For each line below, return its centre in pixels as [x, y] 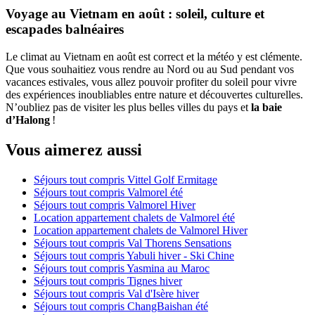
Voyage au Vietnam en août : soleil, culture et [135, 14]
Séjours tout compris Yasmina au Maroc [122, 268]
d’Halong [28, 120]
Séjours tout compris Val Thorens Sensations [133, 243]
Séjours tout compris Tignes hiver [108, 281]
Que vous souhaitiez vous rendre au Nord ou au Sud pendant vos [150, 69]
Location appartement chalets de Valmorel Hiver [141, 230]
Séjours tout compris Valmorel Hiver [115, 205]
